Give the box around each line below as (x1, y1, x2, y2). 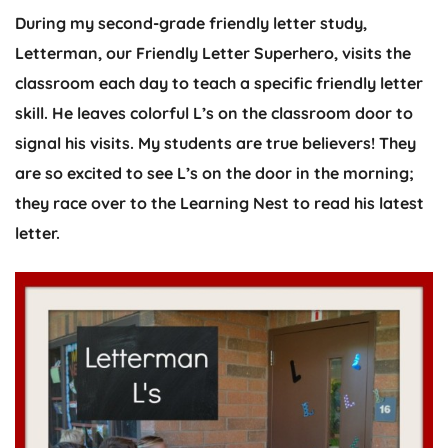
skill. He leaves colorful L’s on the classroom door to (15, 103, 413, 124)
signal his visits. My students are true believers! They (15, 133, 416, 154)
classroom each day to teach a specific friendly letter (15, 73, 423, 94)
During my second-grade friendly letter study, (15, 13, 367, 34)
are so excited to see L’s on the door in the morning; (15, 163, 414, 184)
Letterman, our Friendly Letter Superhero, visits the (15, 43, 411, 64)
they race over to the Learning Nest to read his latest (15, 193, 424, 214)
